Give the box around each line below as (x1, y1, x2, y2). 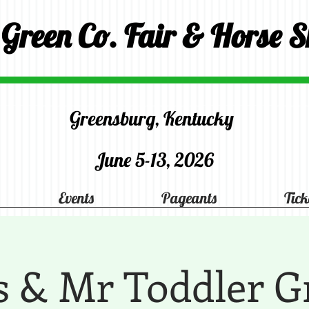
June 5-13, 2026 (94, 148, 214, 172)
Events (58, 188, 94, 208)
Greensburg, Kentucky (70, 106, 238, 130)
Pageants (161, 188, 217, 208)
